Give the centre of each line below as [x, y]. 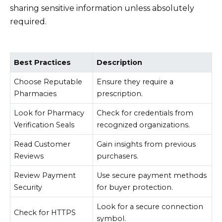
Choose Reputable [48, 82]
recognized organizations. [143, 125]
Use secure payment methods [152, 176]
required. [28, 22]
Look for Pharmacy [49, 113]
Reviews [29, 156]
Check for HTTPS [45, 213]
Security [28, 188]
